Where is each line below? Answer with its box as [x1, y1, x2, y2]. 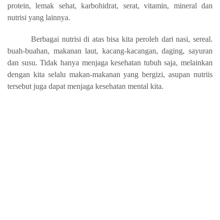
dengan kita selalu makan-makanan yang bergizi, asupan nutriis [7, 70, 213, 79]
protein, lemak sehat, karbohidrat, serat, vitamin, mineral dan [7, 1, 213, 10]
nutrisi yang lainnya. [7, 13, 70, 22]
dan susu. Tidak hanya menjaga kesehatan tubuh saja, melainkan [7, 58, 213, 67]
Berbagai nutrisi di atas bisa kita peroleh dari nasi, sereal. [31, 34, 213, 43]
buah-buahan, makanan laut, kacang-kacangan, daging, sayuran [7, 46, 213, 55]
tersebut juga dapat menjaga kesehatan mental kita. [7, 82, 164, 90]
